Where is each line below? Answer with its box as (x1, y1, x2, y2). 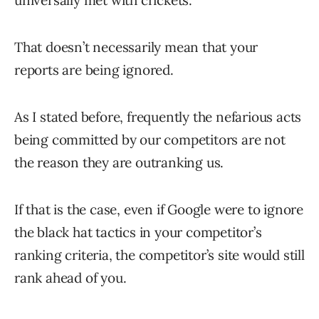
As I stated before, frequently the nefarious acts (14, 108, 302, 126)
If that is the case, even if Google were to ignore (14, 201, 303, 219)
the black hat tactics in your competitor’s (14, 224, 262, 241)
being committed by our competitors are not (14, 131, 286, 149)
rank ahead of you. (14, 269, 127, 287)
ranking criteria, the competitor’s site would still (14, 246, 305, 264)
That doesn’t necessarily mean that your (14, 38, 258, 56)
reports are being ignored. (14, 61, 174, 79)
